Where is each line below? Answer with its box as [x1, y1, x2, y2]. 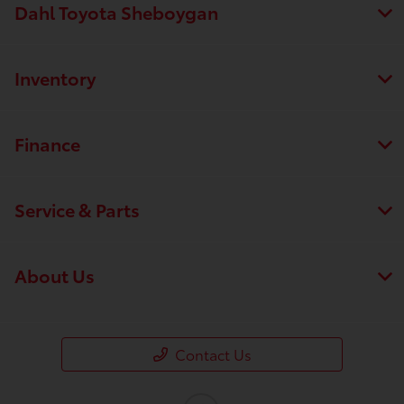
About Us [14, 262, 95, 289]
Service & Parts [14, 197, 140, 223]
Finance [14, 131, 80, 157]
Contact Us [174, 344, 252, 365]
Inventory [14, 65, 96, 91]
